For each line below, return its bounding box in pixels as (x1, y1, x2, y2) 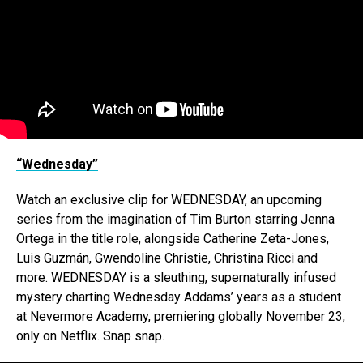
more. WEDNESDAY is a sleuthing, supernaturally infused (16, 270, 336, 286)
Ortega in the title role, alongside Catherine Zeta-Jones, (16, 231, 329, 247)
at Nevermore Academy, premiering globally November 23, (16, 309, 345, 325)
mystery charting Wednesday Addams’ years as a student (16, 289, 341, 305)
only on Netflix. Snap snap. (16, 328, 164, 344)
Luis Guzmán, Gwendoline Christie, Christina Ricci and (16, 250, 318, 267)
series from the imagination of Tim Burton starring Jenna (16, 211, 335, 228)
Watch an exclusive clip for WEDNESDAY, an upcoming (16, 192, 322, 208)
